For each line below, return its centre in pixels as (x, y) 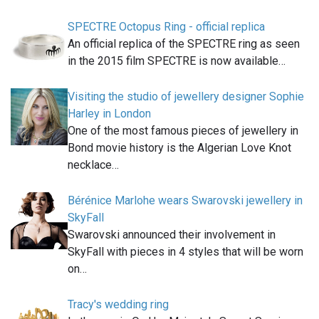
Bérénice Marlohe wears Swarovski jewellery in (185, 201)
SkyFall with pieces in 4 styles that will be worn (185, 252)
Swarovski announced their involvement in (172, 235)
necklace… (93, 165)
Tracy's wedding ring (118, 305)
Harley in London (109, 114)
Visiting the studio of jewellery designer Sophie (186, 97)
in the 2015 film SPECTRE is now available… (177, 61)
